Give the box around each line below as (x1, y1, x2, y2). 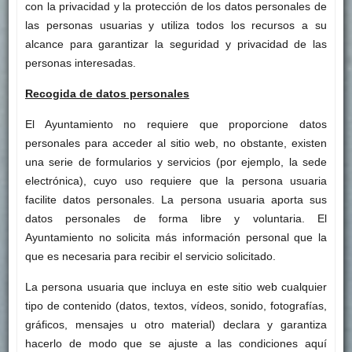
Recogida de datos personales (24, 87, 189, 101)
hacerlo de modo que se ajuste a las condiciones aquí (24, 337, 328, 350)
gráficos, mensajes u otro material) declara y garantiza (24, 318, 328, 332)
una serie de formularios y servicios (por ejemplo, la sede (24, 156, 328, 169)
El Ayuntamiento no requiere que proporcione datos (24, 118, 328, 131)
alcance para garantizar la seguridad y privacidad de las (24, 38, 328, 51)
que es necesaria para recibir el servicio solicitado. (24, 250, 276, 263)
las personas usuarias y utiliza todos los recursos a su (24, 19, 328, 32)
